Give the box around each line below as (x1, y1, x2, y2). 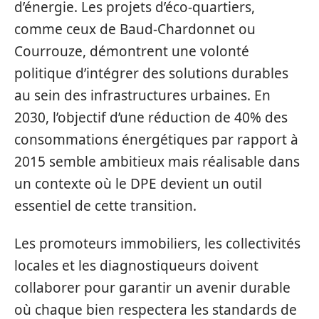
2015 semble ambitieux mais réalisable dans (14, 152, 300, 171)
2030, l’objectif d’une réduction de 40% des (14, 108, 288, 127)
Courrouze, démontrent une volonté (14, 41, 249, 61)
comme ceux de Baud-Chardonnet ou (14, 19, 256, 38)
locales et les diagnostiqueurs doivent (14, 256, 258, 275)
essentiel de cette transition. (14, 196, 197, 215)
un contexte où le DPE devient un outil (14, 174, 262, 193)
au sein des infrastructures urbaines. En (14, 85, 271, 105)
